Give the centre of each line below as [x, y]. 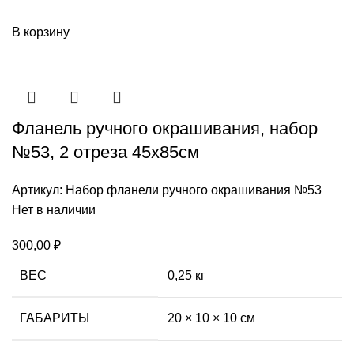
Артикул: [39, 190]
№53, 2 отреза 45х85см [105, 152]
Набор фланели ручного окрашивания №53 [194, 190]
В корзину [41, 32]
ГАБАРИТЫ [55, 318]
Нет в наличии [54, 209]
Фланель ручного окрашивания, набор [165, 128]
